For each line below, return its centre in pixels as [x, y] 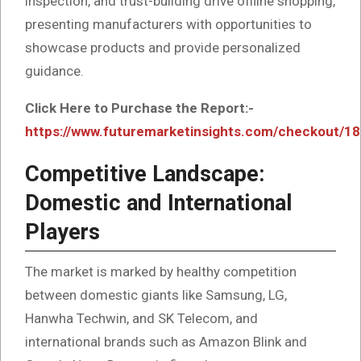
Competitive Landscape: [145, 174]
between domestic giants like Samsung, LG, [156, 295]
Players [62, 232]
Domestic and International [159, 203]
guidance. [54, 71]
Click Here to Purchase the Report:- [139, 108]
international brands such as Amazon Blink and [166, 341]
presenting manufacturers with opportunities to [168, 24]
